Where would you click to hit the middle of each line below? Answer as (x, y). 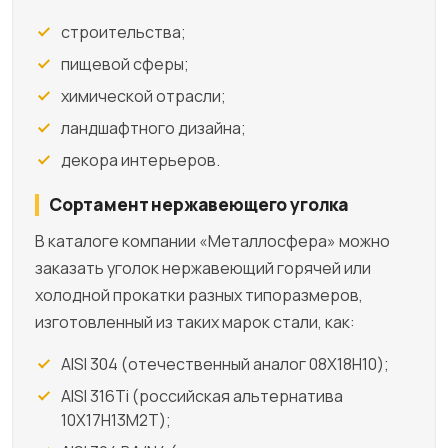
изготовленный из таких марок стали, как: (195, 321)
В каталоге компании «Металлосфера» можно (212, 240)
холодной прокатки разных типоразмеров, (199, 294)
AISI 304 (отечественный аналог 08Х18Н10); (225, 363)
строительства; (123, 31)
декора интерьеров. (140, 159)
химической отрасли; (143, 95)
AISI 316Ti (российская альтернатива (202, 395)
